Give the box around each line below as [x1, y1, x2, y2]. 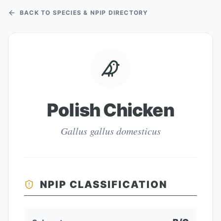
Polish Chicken [47, 99, 174, 121]
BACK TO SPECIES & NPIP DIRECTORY [20, 9, 148, 16]
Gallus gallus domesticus [60, 124, 161, 137]
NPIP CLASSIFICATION [40, 179, 167, 190]
